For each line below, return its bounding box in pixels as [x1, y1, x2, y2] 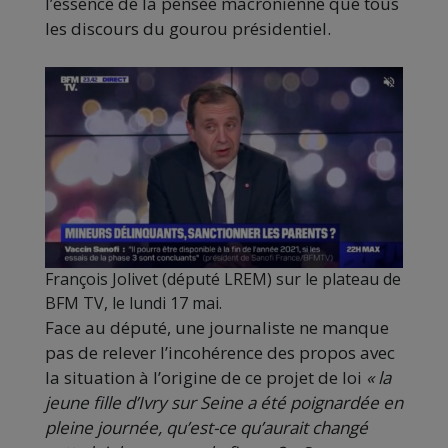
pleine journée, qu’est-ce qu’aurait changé [45, 416, 368, 440]
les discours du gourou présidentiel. [45, 17, 331, 41]
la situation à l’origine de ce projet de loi [45, 366, 366, 390]
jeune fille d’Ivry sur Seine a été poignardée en [45, 391, 403, 415]
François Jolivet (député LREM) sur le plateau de [45, 268, 401, 291]
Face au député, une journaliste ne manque [45, 316, 389, 340]
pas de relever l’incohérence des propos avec [45, 341, 395, 365]
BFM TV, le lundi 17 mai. [45, 292, 222, 315]
